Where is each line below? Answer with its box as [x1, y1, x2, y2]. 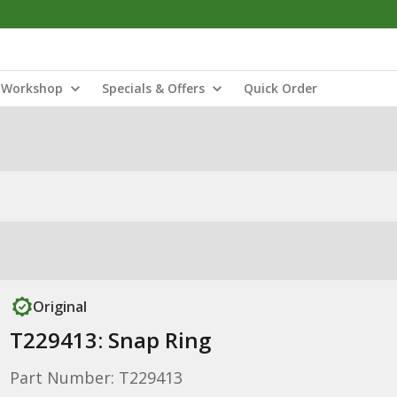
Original [32, 297, 87, 316]
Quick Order [244, 80, 317, 97]
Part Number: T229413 [9, 367, 183, 388]
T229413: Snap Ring [9, 325, 211, 354]
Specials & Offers [102, 80, 205, 97]
